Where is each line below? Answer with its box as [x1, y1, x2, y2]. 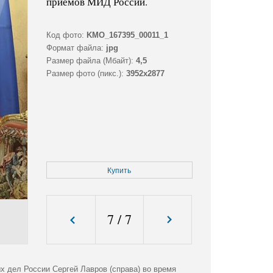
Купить [107, 166, 132, 175]
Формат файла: [46, 43, 104, 53]
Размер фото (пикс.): [46, 69, 124, 79]
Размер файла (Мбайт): [46, 56, 133, 66]
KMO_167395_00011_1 [86, 30, 168, 40]
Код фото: [46, 30, 84, 40]
